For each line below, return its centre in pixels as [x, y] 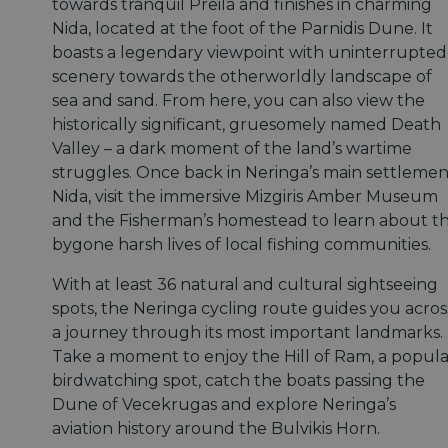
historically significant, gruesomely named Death [246, 125]
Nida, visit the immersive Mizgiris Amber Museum [245, 197]
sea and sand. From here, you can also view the [238, 101]
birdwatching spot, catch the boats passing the [238, 381]
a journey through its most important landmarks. [247, 333]
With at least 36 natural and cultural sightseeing [245, 285]
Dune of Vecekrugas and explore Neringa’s [224, 405]
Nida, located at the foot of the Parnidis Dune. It [242, 29]
